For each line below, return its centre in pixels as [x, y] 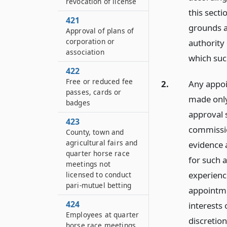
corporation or [90, 41]
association [85, 52]
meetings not [88, 164]
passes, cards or [94, 92]
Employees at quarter [103, 215]
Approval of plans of [100, 31]
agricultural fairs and [102, 143]
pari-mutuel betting [99, 185]
